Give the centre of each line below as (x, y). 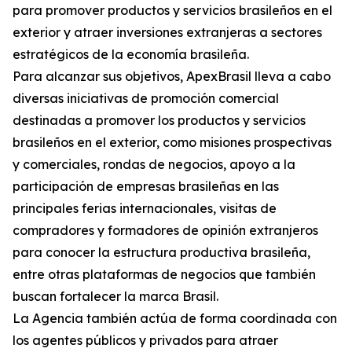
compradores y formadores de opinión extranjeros (165, 231)
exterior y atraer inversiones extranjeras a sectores (167, 33)
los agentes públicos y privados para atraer (145, 341)
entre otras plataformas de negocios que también (164, 275)
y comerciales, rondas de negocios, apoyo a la (154, 165)
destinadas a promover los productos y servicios (159, 121)
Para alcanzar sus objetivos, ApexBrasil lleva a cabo (172, 77)
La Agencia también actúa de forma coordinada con (175, 319)
